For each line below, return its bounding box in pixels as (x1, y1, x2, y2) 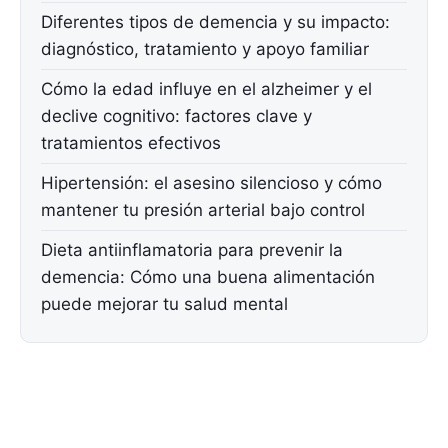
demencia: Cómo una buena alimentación (41, 267, 375, 288)
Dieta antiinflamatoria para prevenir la (41, 240, 343, 261)
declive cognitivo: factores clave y (41, 106, 312, 127)
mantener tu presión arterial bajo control (41, 200, 365, 221)
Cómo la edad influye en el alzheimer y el (41, 79, 372, 100)
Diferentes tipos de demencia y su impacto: (41, 12, 390, 33)
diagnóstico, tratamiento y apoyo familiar (41, 39, 369, 60)
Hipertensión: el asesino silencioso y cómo (41, 173, 382, 194)
